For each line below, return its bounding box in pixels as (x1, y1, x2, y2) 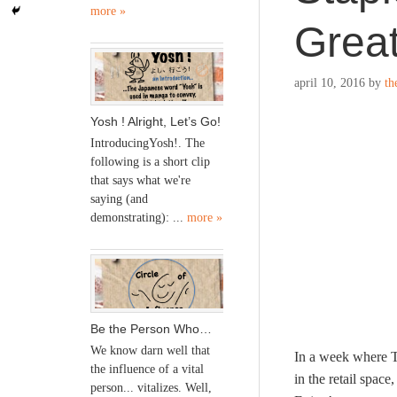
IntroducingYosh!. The (90, 136, 205, 151)
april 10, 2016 (294, 76, 365, 90)
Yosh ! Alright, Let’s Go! (90, 114, 221, 129)
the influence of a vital (90, 362, 204, 376)
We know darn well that (90, 343, 210, 357)
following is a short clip (90, 155, 210, 169)
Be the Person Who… (90, 321, 212, 336)
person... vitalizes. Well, (90, 380, 212, 394)
